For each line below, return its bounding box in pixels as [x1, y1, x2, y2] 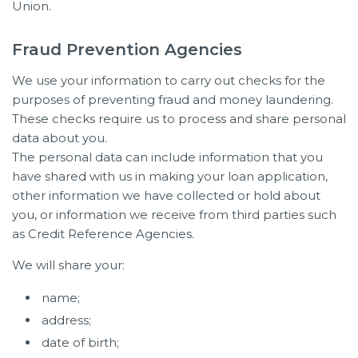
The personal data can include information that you [12, 149, 323, 165]
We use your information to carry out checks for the [12, 72, 325, 88]
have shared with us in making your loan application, [12, 168, 328, 184]
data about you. [12, 129, 107, 145]
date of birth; [42, 334, 119, 350]
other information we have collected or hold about [12, 187, 320, 203]
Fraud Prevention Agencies [12, 39, 242, 59]
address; [42, 312, 91, 328]
